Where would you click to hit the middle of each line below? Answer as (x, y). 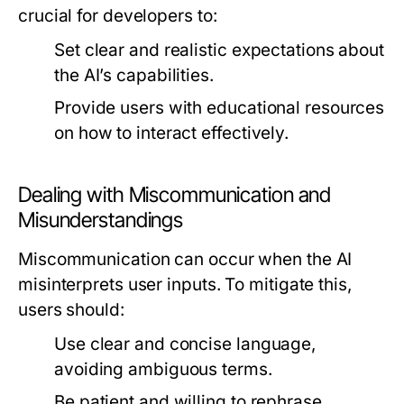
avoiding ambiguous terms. (163, 369)
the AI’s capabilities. (134, 75)
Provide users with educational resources (220, 108)
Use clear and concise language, (185, 344)
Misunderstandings (101, 220)
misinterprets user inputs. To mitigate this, (185, 285)
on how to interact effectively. (172, 133)
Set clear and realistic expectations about (220, 50)
